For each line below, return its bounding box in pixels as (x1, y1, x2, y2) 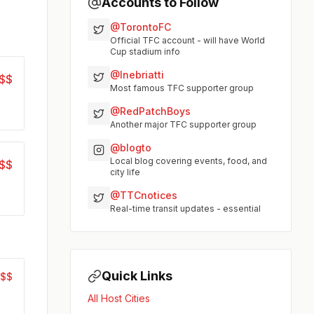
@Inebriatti (110, 69, 165, 81)
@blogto (110, 142, 152, 154)
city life (110, 167, 141, 178)
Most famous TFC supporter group (110, 83, 254, 94)
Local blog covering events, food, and (110, 156, 268, 167)
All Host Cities (88, 292, 151, 305)
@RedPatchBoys (110, 105, 191, 118)
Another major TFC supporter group (110, 119, 257, 130)
